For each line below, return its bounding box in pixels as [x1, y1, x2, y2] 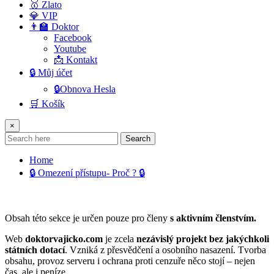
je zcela [103, 233, 136, 244]
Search [125, 133, 150, 143]
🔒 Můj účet [29, 67, 72, 78]
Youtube [54, 43, 86, 54]
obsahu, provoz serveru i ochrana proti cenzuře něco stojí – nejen [5, 255, 255, 266]
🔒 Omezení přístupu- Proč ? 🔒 [29, 167, 145, 178]
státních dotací [5, 244, 65, 255]
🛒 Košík [29, 98, 65, 109]
